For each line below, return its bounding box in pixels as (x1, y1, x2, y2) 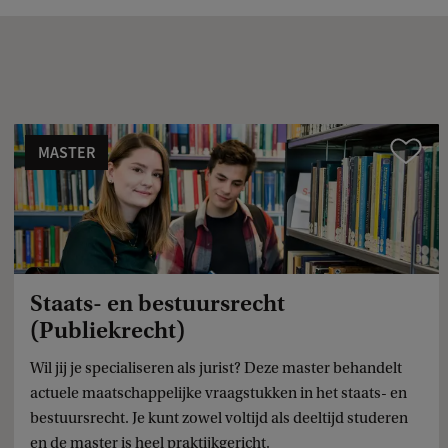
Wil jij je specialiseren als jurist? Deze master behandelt (30, 358, 403, 377)
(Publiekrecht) (30, 316, 186, 344)
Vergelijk (390, 141, 444, 160)
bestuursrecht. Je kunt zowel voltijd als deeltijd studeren (30, 408, 409, 427)
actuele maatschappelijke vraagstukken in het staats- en (30, 383, 408, 402)
